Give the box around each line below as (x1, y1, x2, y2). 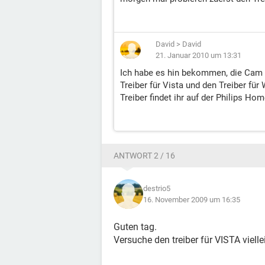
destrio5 (143, 184, 170, 193)
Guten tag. (114, 221, 157, 232)
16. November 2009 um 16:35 (143, 195, 240, 204)
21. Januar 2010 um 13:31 (156, 51, 241, 60)
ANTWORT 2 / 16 (114, 151, 175, 160)
